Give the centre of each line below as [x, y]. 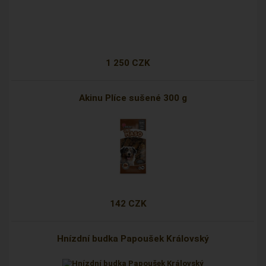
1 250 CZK [128, 63]
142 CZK [128, 204]
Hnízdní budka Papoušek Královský [133, 239]
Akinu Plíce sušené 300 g [133, 98]
